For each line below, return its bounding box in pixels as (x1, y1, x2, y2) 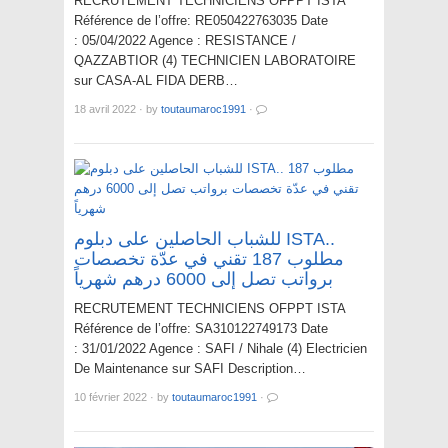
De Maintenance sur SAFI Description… (74, 361, 306, 377)
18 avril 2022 (74, 103, 136, 116)
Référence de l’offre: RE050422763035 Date (74, 13, 328, 29)
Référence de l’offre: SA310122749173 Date (74, 321, 328, 337)
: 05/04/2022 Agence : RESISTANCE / (74, 33, 296, 49)
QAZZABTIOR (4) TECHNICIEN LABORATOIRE (74, 53, 356, 69)
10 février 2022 (74, 391, 147, 404)
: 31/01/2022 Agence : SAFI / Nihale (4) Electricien (74, 341, 367, 357)
